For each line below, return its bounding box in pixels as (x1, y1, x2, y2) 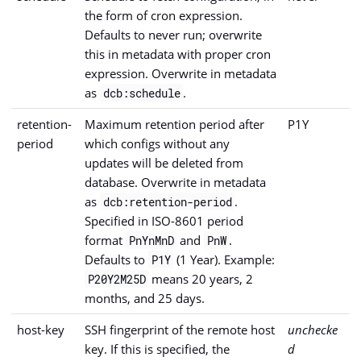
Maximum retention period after (85, 115, 264, 132)
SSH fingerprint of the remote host (85, 321, 275, 338)
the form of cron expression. (85, 6, 243, 23)
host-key (17, 321, 64, 338)
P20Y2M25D (87, 271, 146, 287)
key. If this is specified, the (85, 340, 230, 357)
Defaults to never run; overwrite (85, 26, 262, 43)
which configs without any (85, 135, 230, 151)
